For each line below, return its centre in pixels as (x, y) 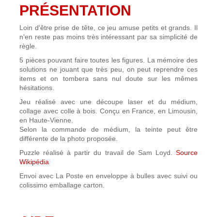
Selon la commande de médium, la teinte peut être (108, 129)
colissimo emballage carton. (62, 185)
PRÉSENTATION (75, 10)
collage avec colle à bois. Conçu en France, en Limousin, (108, 111)
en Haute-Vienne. (46, 120)
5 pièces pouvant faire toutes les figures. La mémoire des (108, 60)
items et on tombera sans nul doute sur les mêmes (108, 78)
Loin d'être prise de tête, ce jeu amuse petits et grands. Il (108, 28)
